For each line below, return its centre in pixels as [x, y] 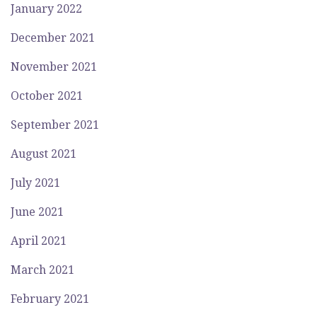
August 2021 [44, 154]
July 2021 [35, 183]
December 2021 [53, 38]
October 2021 [47, 96]
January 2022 [46, 9]
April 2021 [39, 241]
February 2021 [50, 299]
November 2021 [54, 67]
